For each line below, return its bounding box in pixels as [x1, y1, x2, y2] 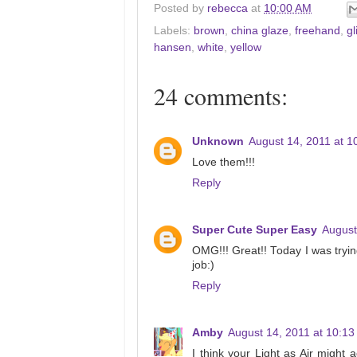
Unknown [192, 135, 244, 147]
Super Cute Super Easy [192, 223, 317, 236]
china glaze [231, 24, 288, 37]
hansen [154, 41, 191, 53]
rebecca [207, 2, 248, 14]
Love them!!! [192, 156, 255, 168]
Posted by [154, 2, 207, 14]
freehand [295, 24, 340, 37]
